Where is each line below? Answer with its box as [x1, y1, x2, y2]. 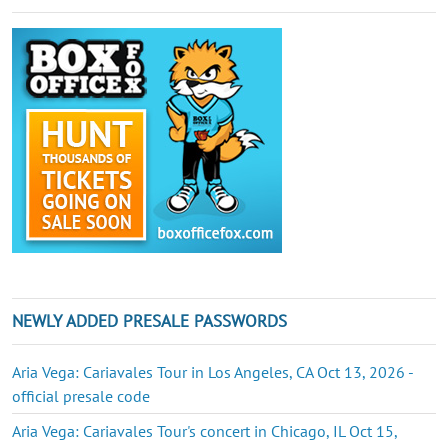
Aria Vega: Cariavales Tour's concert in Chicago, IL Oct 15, [12, 420, 397, 441]
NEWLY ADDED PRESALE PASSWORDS [12, 309, 287, 332]
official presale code [12, 385, 150, 406]
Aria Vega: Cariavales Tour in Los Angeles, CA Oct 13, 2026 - [12, 361, 413, 382]
